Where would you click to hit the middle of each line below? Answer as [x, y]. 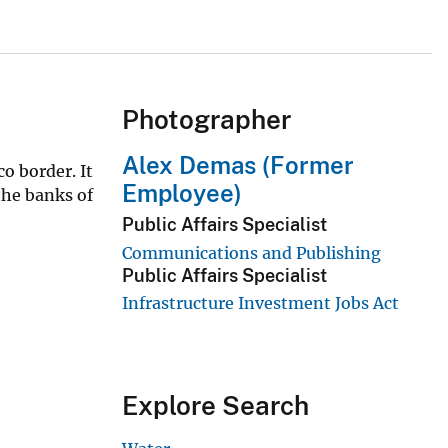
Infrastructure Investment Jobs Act [260, 303]
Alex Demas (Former [238, 165]
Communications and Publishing [251, 252]
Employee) [182, 193]
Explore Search [215, 406]
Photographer [206, 120]
